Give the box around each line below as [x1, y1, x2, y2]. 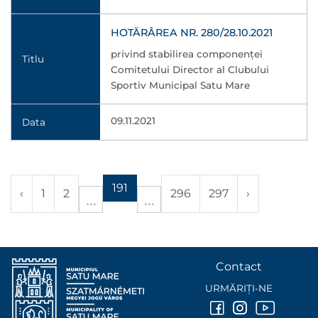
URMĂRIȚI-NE [204, 283, 273, 294]
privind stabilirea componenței [110, 48, 263, 60]
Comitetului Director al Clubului [110, 64, 269, 75]
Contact [215, 260, 262, 273]
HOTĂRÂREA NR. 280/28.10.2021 [110, 26, 273, 39]
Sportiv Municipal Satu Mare [110, 79, 250, 91]
